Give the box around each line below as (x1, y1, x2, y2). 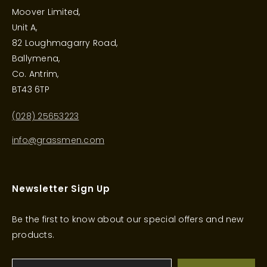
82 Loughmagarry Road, (12, 37, 118, 49)
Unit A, (12, 21, 38, 33)
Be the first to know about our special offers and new (12, 213, 244, 225)
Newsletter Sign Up (12, 182, 110, 195)
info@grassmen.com (12, 134, 105, 146)
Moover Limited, (12, 6, 80, 18)
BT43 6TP (12, 83, 49, 95)
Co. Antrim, (12, 68, 59, 80)
